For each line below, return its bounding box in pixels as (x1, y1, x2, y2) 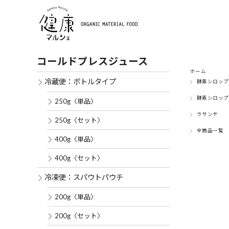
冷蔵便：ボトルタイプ (44, 77, 116, 86)
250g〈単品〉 (55, 97, 97, 105)
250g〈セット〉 (55, 116, 104, 124)
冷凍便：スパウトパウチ (44, 173, 123, 181)
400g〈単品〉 (55, 135, 97, 143)
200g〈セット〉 (55, 212, 104, 220)
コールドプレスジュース (37, 55, 148, 67)
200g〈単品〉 (55, 193, 97, 201)
